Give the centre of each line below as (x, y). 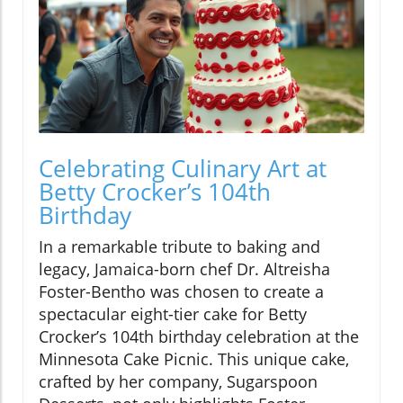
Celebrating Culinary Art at (183, 169)
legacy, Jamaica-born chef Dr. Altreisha (184, 269)
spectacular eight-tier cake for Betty (173, 314)
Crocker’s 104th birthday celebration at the (199, 337)
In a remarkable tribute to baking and (179, 247)
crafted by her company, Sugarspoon (178, 382)
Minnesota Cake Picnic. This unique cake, (194, 359)
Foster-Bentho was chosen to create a (181, 292)
